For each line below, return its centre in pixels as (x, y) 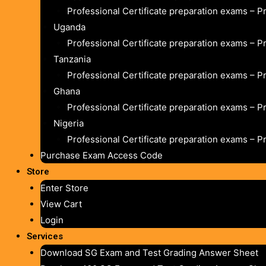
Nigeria (69, 123)
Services (45, 236)
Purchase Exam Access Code (101, 155)
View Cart (61, 204)
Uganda (69, 27)
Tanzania (72, 59)
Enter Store (64, 188)
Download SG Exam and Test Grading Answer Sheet (149, 252)
